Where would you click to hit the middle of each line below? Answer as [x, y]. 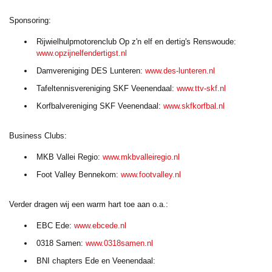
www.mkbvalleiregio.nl [141, 157]
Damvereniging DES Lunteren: [91, 71]
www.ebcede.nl [100, 226]
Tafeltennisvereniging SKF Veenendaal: [107, 88]
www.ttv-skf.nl [201, 88]
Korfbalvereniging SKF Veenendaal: [100, 106]
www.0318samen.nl [119, 243]
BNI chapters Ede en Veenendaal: [96, 261]
